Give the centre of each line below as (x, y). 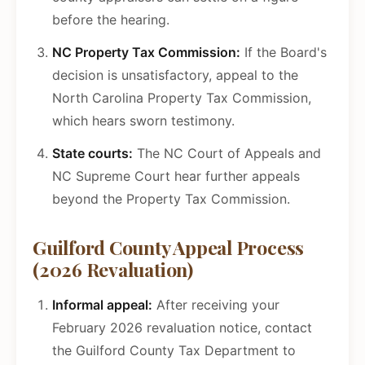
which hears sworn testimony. (143, 121)
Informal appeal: (102, 305)
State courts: (92, 154)
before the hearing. (111, 20)
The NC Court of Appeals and (227, 154)
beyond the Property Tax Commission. (171, 199)
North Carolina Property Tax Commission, (182, 98)
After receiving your (216, 305)
